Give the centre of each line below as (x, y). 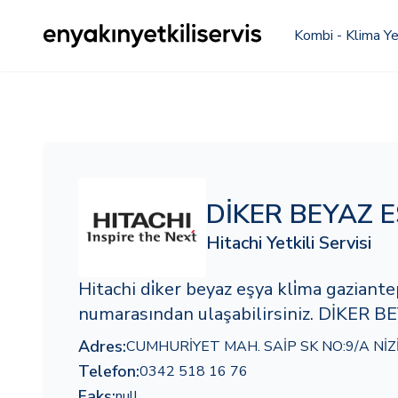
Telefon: (109, 371)
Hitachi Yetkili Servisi (289, 243)
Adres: (102, 346)
